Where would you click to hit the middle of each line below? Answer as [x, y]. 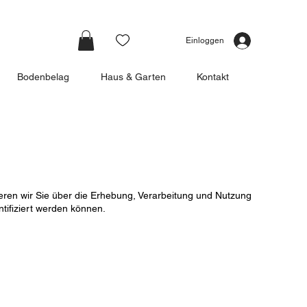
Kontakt [212, 77]
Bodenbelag [44, 77]
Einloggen [205, 41]
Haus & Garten [133, 77]
